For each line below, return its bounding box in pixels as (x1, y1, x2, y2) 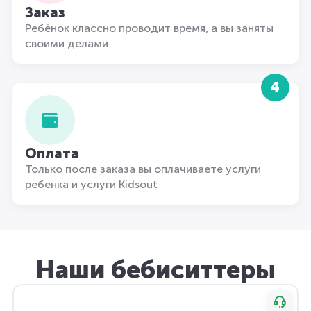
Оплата (25, 145, 79, 162)
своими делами (25, 37, 108, 50)
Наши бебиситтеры (35, 255, 276, 285)
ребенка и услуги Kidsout (25, 178, 158, 191)
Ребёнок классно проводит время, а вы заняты (25, 22, 274, 35)
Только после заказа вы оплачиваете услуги (25, 162, 261, 176)
